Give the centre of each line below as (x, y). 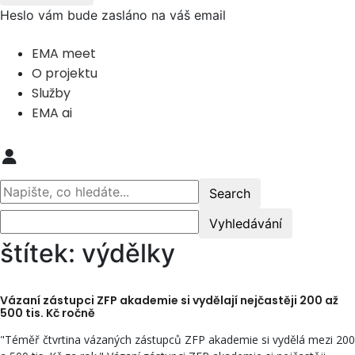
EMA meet (64, 53)
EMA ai (52, 113)
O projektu (65, 73)
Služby (51, 93)
